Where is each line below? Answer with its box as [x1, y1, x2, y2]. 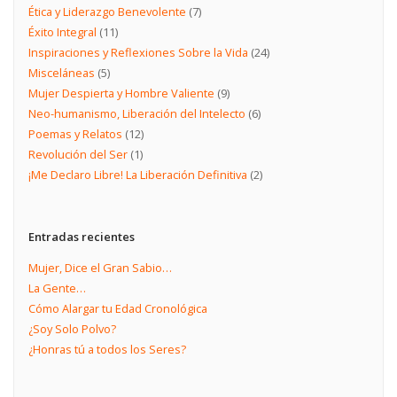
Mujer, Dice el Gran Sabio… [27, 260, 172, 276]
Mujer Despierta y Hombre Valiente [27, 84, 214, 101]
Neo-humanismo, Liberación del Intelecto [27, 105, 245, 121]
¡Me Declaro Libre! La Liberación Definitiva [27, 166, 247, 183]
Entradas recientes [27, 229, 135, 245]
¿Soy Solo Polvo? [27, 321, 116, 338]
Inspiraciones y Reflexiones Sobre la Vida [27, 43, 248, 60]
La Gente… [27, 280, 86, 297]
